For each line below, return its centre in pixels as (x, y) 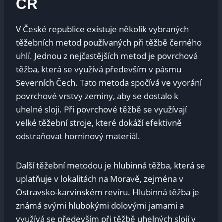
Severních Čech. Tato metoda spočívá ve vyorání (109, 83)
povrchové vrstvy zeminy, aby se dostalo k (97, 96)
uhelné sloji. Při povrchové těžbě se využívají (101, 110)
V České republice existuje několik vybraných (102, 29)
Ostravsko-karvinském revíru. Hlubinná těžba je (108, 192)
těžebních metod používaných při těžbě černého (109, 43)
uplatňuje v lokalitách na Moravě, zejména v (100, 179)
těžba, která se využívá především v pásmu (99, 69)
